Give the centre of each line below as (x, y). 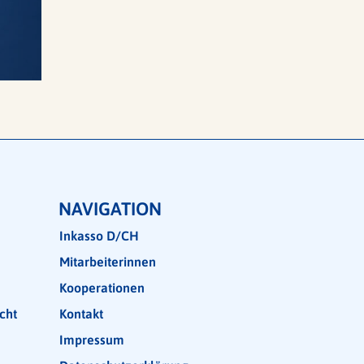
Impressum (92, 339)
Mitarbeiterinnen (108, 261)
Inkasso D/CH (99, 235)
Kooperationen (102, 287)
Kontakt (81, 313)
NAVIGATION (110, 208)
